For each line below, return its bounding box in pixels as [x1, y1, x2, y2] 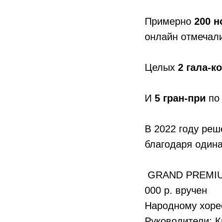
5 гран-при [155, 92, 206, 104]
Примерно [145, 15, 194, 27]
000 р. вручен [145, 184, 207, 196]
